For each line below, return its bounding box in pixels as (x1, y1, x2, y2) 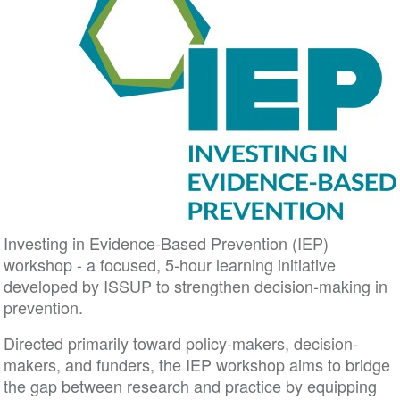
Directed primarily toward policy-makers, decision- (3, 331, 358, 354)
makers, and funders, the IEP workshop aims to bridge (3, 353, 390, 376)
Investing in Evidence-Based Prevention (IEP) (3, 231, 329, 254)
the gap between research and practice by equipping (3, 374, 377, 397)
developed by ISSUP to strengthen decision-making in (3, 274, 387, 297)
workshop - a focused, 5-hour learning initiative (3, 253, 336, 276)
